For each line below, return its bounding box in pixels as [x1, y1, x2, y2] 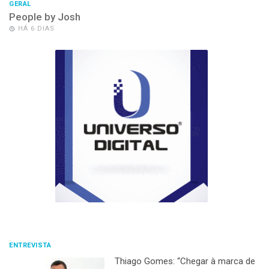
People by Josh [9, 10, 80, 23]
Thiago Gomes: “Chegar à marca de [114, 255, 255, 267]
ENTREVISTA [9, 241, 51, 249]
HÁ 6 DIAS [18, 24, 55, 32]
